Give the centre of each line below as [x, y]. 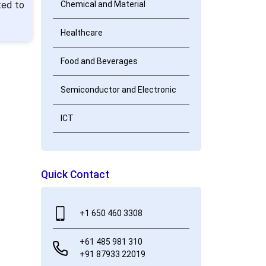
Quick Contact [75, 175]
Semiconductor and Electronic [118, 90]
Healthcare [81, 33]
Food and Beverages [99, 61]
